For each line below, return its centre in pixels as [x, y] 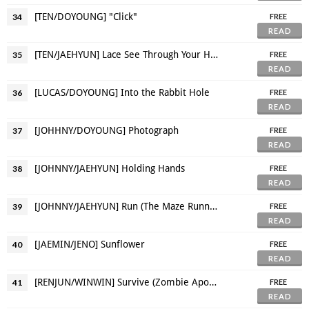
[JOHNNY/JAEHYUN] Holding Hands [110, 168]
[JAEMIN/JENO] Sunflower [90, 244]
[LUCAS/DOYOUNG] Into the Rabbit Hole [122, 92]
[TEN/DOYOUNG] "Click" [86, 16]
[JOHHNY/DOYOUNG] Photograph [107, 130]
